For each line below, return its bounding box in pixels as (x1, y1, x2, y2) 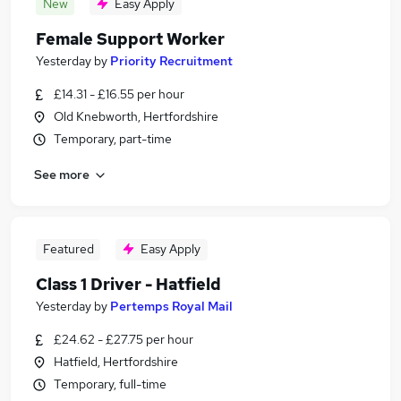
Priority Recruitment (110, 53, 233, 69)
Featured (42, 241, 94, 257)
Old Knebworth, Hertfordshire (54, 108, 218, 124)
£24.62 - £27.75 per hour (54, 331, 193, 347)
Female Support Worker (36, 29, 225, 49)
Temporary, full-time (54, 376, 166, 392)
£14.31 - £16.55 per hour (54, 86, 184, 102)
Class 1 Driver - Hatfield (36, 274, 221, 294)
